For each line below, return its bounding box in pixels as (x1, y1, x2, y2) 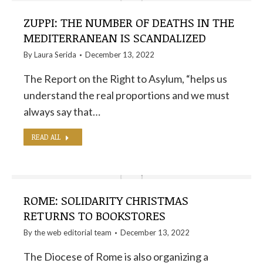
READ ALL (32, 132, 60, 141)
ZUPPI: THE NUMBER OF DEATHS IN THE (23, 14, 234, 31)
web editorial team (47, 228, 112, 237)
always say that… (23, 105, 100, 118)
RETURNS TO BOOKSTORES (23, 207, 166, 224)
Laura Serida (34, 50, 76, 59)
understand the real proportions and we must (23, 89, 230, 102)
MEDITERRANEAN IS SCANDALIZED (23, 29, 206, 46)
